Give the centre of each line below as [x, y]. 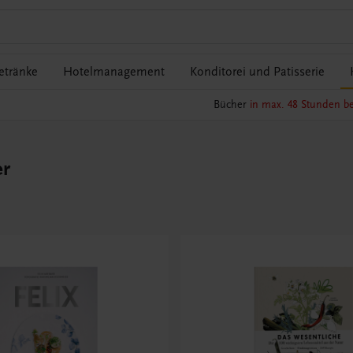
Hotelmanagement [114, 72]
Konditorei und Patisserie [257, 72]
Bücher [231, 105]
